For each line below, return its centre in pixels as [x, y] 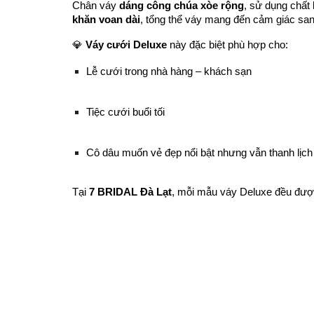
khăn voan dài [106, 20]
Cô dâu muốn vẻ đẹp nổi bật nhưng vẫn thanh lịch [199, 153]
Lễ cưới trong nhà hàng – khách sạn [169, 71]
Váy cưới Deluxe [126, 45]
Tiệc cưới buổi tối [125, 112]
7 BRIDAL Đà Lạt [130, 192]
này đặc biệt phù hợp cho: [227, 45]
